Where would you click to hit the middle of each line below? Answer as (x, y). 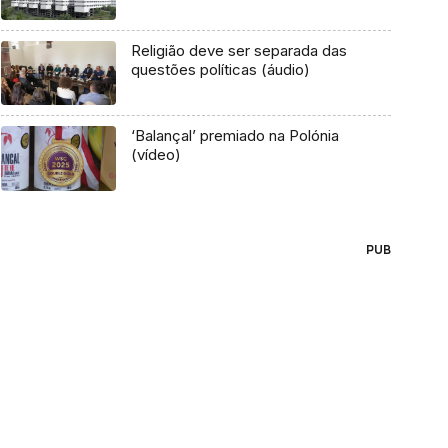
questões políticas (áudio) (220, 69)
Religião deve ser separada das (238, 50)
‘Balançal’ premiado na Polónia (234, 136)
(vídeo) (155, 155)
